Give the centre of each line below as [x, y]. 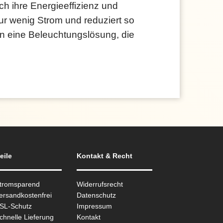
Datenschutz [97, 195]
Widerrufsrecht [100, 184]
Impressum [95, 206]
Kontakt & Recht [105, 156]
